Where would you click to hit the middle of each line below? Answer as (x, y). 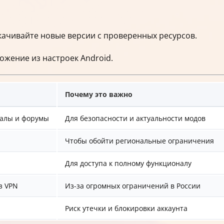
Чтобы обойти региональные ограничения (139, 141)
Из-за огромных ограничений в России (133, 186)
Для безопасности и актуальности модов (135, 118)
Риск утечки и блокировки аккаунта (126, 208)
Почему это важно (99, 94)
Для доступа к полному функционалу (128, 163)
